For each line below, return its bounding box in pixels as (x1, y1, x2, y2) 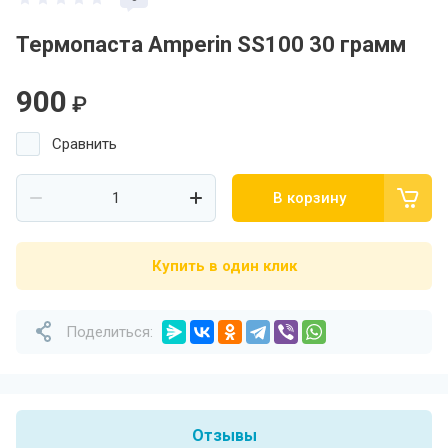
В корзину (272, 189, 346, 207)
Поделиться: (66, 323, 153, 341)
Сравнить (52, 135, 117, 153)
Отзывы (191, 426, 257, 445)
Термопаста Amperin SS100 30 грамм (16, 32, 406, 57)
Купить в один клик (151, 257, 297, 275)
